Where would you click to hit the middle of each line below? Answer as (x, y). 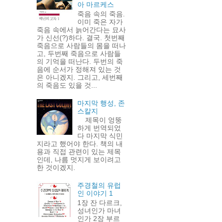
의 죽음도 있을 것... (67, 85)
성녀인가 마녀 (99, 210)
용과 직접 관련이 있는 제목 (79, 152)
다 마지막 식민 (100, 136)
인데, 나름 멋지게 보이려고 (79, 160)
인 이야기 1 (95, 194)
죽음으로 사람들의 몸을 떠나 (81, 46)
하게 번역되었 (99, 128)
